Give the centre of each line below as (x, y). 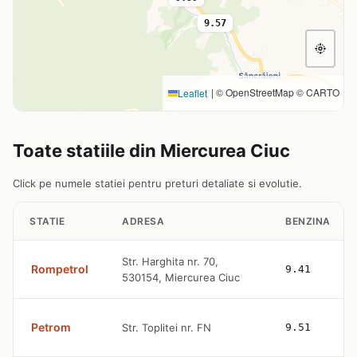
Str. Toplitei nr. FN (167, 328)
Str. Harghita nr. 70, (170, 261)
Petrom (51, 327)
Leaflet (192, 93)
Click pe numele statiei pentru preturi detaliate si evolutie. (157, 183)
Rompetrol (60, 269)
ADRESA (143, 221)
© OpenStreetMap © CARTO (277, 92)
